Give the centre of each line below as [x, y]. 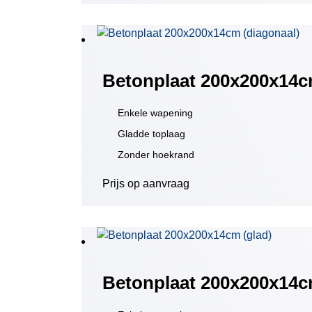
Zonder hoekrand [156, 155]
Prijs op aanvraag [146, 184]
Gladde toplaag [151, 134]
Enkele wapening [155, 113]
